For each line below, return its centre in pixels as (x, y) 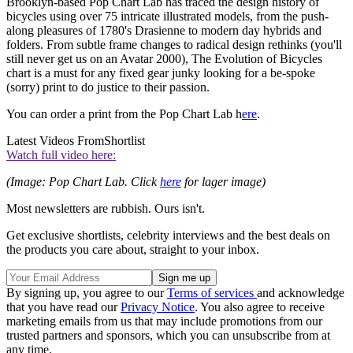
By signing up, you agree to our (87, 292)
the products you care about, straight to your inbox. (133, 249)
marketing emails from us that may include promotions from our (164, 321)
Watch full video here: (61, 154)
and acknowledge (301, 292)
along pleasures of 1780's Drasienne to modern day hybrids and (164, 30)
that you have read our (63, 307)
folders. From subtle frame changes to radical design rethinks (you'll (174, 44)
